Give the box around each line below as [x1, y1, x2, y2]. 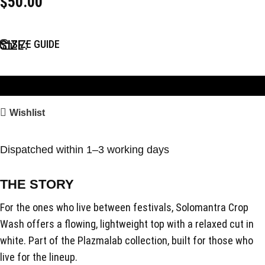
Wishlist [9, 107, 45, 118]
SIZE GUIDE [12, 38, 60, 50]
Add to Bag [108, 79, 157, 92]
